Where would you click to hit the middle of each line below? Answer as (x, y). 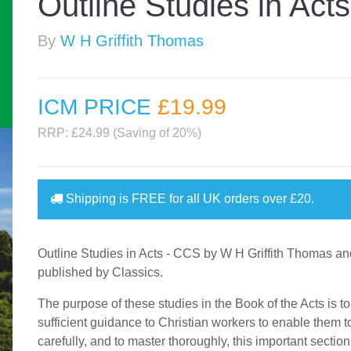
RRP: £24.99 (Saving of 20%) (120, 133)
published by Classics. (101, 272)
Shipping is (98, 199)
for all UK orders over (228, 199)
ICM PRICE (98, 107)
